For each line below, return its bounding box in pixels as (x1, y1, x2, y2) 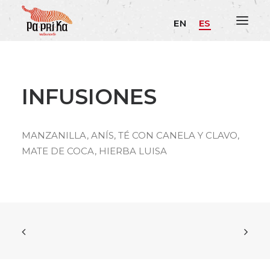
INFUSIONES (22, 84, 157, 110)
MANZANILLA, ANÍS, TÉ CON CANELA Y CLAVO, (22, 130, 239, 141)
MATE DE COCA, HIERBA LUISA (22, 145, 167, 157)
